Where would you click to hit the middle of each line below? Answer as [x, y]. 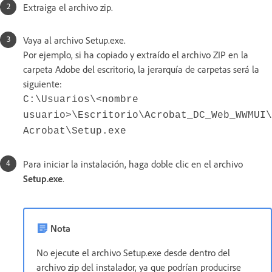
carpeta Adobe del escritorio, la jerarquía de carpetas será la [141, 69]
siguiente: [42, 83]
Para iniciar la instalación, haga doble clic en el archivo [133, 164]
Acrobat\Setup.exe [75, 131]
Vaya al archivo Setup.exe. [74, 40]
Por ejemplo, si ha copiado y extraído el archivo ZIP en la [136, 54]
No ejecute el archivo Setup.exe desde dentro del [133, 252]
